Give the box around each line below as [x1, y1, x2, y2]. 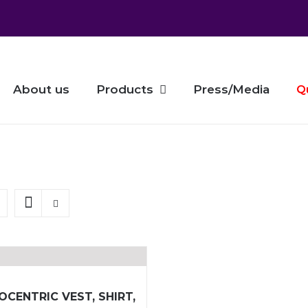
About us [13, 82, 69, 96]
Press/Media [193, 82, 269, 96]
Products [96, 82, 153, 96]
